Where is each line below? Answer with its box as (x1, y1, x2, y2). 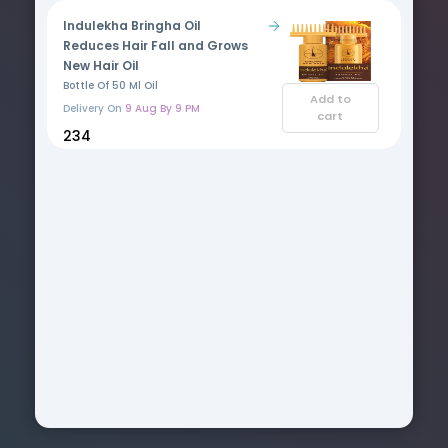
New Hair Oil (63, 57, 139, 74)
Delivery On (63, 101, 122, 116)
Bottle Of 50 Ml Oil (63, 78, 158, 93)
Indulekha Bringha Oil (63, 17, 201, 34)
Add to (309, 91, 351, 107)
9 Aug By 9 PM (122, 101, 200, 116)
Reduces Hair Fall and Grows (63, 37, 248, 54)
